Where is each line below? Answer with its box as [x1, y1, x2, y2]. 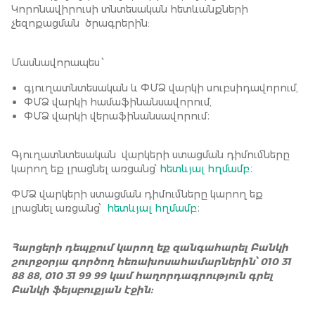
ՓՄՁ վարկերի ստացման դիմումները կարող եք [11, 188, 263, 201]
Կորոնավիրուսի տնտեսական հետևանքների [11, 3, 248, 16]
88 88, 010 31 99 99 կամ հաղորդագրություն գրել [11, 269, 273, 283]
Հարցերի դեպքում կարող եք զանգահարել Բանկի [11, 241, 288, 255]
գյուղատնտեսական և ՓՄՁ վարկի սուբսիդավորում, [24, 82, 298, 95]
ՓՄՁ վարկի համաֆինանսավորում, [24, 96, 212, 109]
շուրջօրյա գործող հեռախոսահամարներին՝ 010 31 [11, 255, 291, 269]
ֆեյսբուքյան [52, 283, 121, 297]
